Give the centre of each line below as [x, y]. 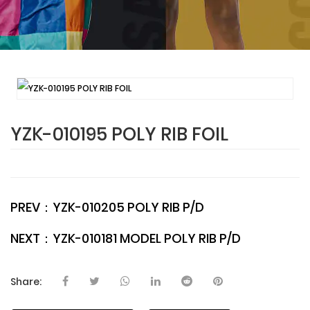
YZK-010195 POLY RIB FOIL [119, 134]
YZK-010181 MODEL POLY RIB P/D [147, 238]
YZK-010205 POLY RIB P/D [128, 207]
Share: [26, 281]
